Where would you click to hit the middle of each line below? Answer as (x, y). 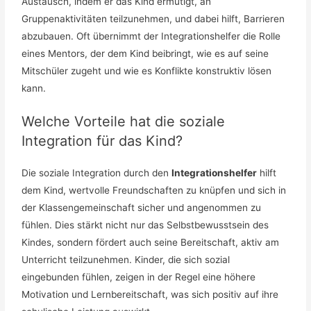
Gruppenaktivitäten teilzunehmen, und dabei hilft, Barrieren (153, 18)
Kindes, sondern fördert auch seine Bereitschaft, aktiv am (151, 243)
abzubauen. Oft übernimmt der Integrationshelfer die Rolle (151, 36)
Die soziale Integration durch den (97, 173)
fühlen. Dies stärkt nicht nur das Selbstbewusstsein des (145, 225)
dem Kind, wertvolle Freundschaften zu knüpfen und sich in (154, 191)
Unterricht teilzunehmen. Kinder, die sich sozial (126, 260)
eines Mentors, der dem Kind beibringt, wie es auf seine (145, 53)
